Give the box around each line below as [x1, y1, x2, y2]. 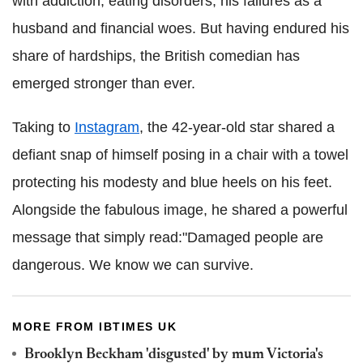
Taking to [12, 118, 75, 135]
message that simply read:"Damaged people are [12, 228, 323, 246]
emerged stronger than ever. [12, 75, 195, 92]
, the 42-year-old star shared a [139, 118, 335, 135]
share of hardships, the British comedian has [12, 47, 300, 64]
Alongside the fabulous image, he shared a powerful [12, 201, 348, 218]
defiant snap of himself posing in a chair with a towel [12, 146, 348, 163]
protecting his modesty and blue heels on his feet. [12, 173, 332, 190]
